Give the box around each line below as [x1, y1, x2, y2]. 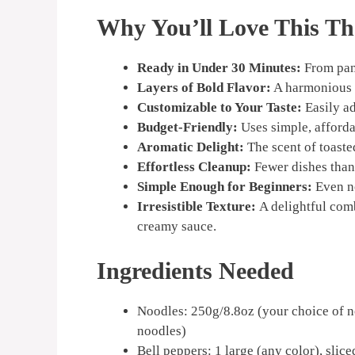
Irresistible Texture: [137, 199, 259, 214]
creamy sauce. [137, 219, 216, 234]
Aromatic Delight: [137, 139, 244, 155]
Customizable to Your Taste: [137, 100, 302, 115]
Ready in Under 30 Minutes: [137, 60, 301, 75]
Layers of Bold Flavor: [137, 80, 271, 95]
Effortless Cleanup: [137, 159, 254, 174]
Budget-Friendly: [137, 120, 238, 135]
